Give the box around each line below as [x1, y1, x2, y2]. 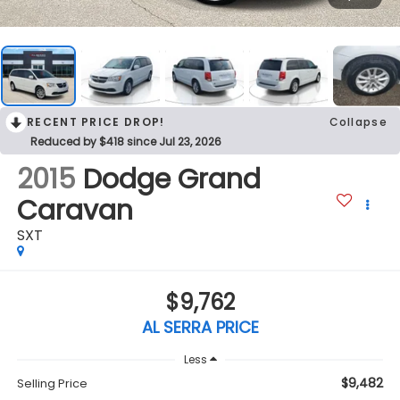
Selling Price [16, 375, 87, 393]
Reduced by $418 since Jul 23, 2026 [30, 133, 221, 149]
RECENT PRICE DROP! [27, 113, 165, 129]
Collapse [329, 113, 387, 129]
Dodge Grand [82, 160, 261, 198]
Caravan [16, 191, 133, 229]
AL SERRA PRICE [141, 316, 259, 339]
